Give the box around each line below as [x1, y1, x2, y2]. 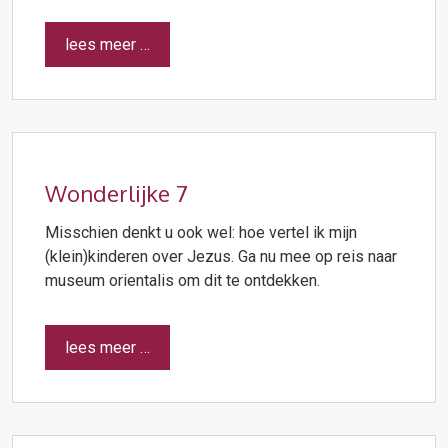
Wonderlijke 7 [45, 178, 188, 207]
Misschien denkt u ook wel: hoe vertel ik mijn [45, 222, 357, 242]
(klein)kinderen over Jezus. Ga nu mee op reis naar [45, 246, 397, 266]
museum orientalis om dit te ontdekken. [45, 270, 320, 290]
